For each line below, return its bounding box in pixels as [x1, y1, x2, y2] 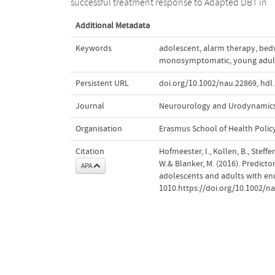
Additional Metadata [75, 20, 150, 31]
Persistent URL [75, 78, 129, 88]
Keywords [75, 43, 112, 53]
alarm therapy [203, 43, 255, 53]
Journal [75, 101, 104, 111]
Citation [75, 146, 104, 157]
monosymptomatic [158, 55, 230, 66]
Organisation [75, 123, 122, 134]
